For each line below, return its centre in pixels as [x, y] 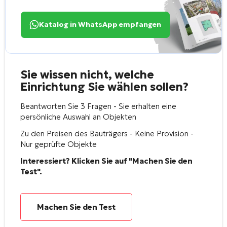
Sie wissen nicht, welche [87, 74]
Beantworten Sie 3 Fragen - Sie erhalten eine [98, 106]
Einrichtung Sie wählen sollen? [104, 87]
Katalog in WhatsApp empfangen [100, 25]
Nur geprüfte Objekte [59, 144]
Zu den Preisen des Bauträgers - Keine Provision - [107, 133]
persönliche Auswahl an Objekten [78, 117]
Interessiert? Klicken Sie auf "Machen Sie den [106, 161]
